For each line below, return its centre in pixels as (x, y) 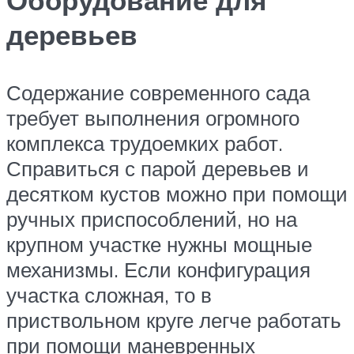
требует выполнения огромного (153, 117)
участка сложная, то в (109, 294)
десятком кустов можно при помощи (177, 193)
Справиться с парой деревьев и (158, 168)
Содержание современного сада (158, 92)
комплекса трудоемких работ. (145, 143)
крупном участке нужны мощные (159, 244)
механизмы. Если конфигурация (158, 269)
